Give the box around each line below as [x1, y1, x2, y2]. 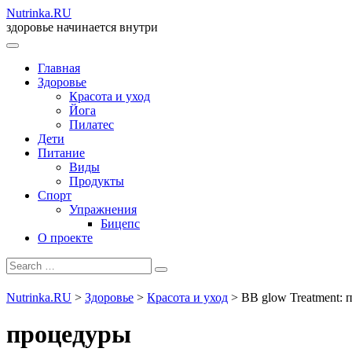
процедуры [6, 320, 131, 349]
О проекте [38, 231, 93, 244]
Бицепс [101, 217, 140, 230]
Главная [38, 61, 80, 75]
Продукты [69, 174, 124, 188]
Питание [38, 146, 85, 159]
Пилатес [69, 118, 114, 131]
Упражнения [69, 203, 137, 216]
